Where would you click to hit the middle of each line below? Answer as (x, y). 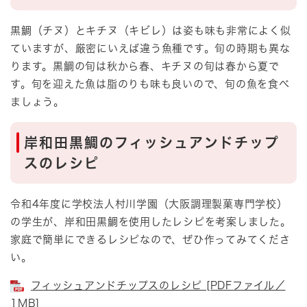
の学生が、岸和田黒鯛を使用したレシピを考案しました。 (151, 221)
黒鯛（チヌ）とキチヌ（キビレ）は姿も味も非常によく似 (151, 30)
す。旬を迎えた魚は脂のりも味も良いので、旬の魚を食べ (150, 84)
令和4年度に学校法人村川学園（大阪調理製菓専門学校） (149, 204)
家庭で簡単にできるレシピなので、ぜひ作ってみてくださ (150, 239)
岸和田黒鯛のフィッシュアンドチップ (152, 143)
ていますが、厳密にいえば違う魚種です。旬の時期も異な (150, 48)
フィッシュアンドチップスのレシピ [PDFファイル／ (158, 285)
